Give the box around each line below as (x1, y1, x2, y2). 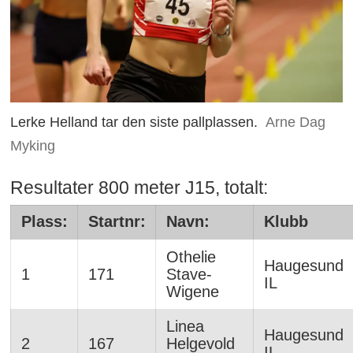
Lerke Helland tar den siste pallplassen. (10, 114, 258, 131)
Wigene (165, 282, 219, 300)
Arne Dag (265, 114, 325, 131)
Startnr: (87, 212, 146, 230)
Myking (10, 138, 56, 154)
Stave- (165, 265, 212, 283)
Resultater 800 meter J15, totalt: (10, 177, 269, 199)
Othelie (165, 247, 216, 266)
